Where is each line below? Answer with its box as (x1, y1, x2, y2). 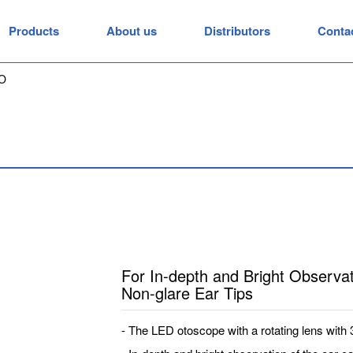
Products (9, 22, 59, 39)
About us (106, 22, 157, 39)
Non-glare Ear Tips (121, 281, 253, 304)
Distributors (204, 22, 270, 39)
